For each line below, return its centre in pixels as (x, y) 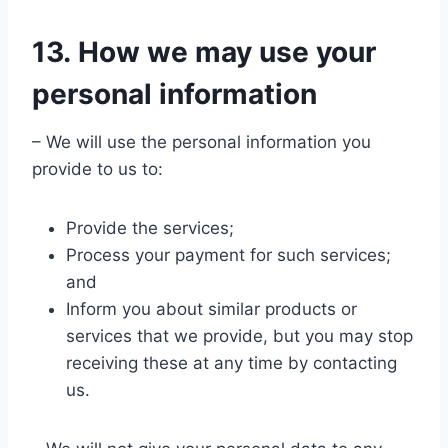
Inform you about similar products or (211, 309)
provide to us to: (97, 169)
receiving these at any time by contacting (231, 363)
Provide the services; (150, 228)
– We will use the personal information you (201, 142)
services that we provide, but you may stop (239, 336)
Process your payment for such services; (228, 255)
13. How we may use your (204, 52)
